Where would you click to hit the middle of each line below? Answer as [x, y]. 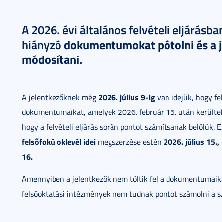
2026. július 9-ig [127, 97]
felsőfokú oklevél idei [59, 141]
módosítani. [52, 59]
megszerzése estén [130, 142]
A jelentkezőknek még [60, 97]
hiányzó [43, 45]
